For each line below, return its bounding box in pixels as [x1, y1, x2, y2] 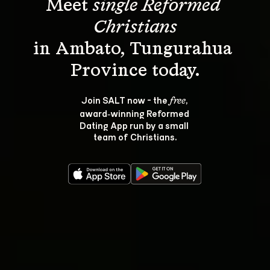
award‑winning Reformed [79, 107, 191, 119]
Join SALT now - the [81, 94, 169, 105]
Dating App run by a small [80, 119, 190, 131]
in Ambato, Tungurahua [33, 40, 237, 58]
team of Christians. [93, 131, 177, 142]
